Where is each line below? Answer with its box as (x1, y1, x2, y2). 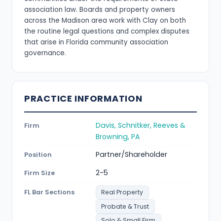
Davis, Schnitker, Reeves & (96, 120, 185, 130)
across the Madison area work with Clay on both (24, 16, 186, 26)
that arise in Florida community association (24, 37, 168, 47)
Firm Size (24, 169, 55, 178)
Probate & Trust (101, 202, 149, 211)
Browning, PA (96, 131, 140, 142)
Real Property (101, 188, 144, 197)
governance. (24, 48, 66, 58)
